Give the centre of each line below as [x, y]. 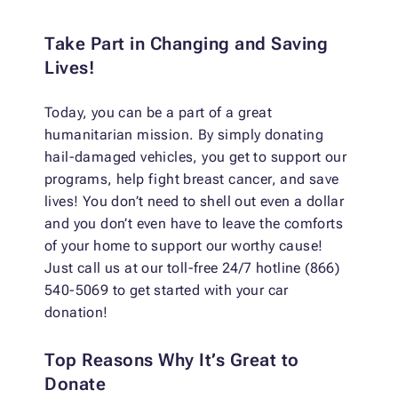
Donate [75, 384]
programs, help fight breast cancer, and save [192, 179]
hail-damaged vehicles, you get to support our [195, 157]
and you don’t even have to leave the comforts [194, 224]
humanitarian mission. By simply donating [184, 135]
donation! [76, 313]
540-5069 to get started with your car [167, 291]
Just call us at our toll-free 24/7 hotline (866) [192, 268]
